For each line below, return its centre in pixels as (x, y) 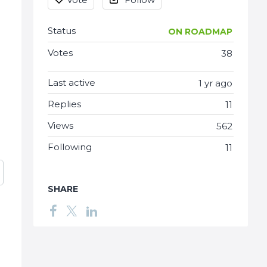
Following (70, 147)
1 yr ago (215, 83)
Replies (64, 104)
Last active (72, 83)
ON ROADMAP (200, 32)
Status (62, 31)
